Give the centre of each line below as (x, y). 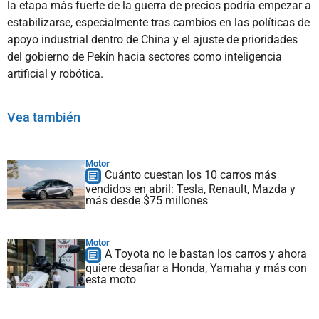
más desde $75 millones (147, 201)
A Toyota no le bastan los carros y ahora (206, 254)
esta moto (111, 280)
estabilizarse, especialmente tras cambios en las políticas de (158, 23)
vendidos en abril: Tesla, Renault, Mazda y (190, 189)
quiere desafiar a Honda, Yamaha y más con (196, 268)
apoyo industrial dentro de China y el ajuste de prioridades (152, 40)
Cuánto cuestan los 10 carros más (190, 175)
